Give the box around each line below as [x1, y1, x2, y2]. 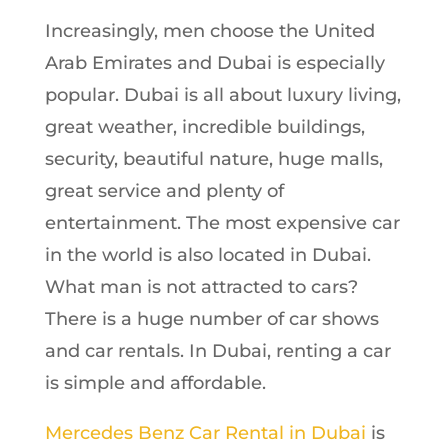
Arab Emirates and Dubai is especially [44, 51, 385, 74]
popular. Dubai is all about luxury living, [44, 83, 401, 106]
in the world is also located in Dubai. [44, 243, 371, 266]
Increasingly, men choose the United [44, 19, 375, 42]
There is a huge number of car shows [44, 307, 379, 330]
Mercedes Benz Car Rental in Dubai [44, 421, 366, 444]
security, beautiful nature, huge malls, [44, 147, 383, 170]
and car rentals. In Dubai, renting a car [44, 339, 391, 362]
